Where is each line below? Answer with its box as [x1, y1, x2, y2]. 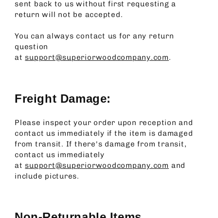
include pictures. [15, 171, 80, 181]
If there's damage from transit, [66, 139, 187, 148]
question [15, 42, 49, 52]
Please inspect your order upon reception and [15, 118, 193, 127]
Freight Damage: [15, 92, 111, 105]
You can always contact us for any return [15, 32, 174, 41]
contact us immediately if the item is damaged [15, 128, 193, 138]
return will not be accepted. [15, 10, 123, 19]
